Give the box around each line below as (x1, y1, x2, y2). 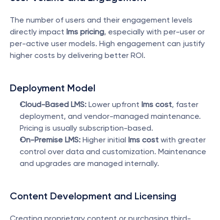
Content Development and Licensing (10, 190, 176, 202)
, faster (172, 100, 198, 109)
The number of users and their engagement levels (10, 15, 192, 25)
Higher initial (81, 135, 128, 144)
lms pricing (66, 27, 104, 36)
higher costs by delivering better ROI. (10, 51, 145, 60)
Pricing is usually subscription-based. (20, 123, 153, 133)
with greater (159, 135, 206, 144)
